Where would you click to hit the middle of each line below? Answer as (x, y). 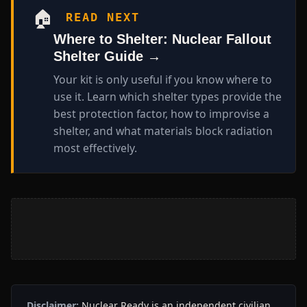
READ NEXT (103, 17)
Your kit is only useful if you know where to (162, 80)
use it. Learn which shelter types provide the (167, 97)
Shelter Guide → (107, 57)
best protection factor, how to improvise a (161, 114)
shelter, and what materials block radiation (163, 131)
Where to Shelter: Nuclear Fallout (162, 39)
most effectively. (95, 148)
